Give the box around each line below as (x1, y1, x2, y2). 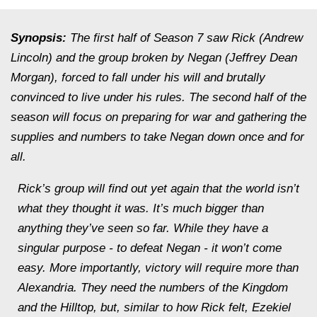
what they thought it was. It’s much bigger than (18, 202, 264, 215)
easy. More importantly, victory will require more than (18, 261, 299, 275)
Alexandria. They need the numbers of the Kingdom (18, 281, 288, 294)
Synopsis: (11, 31, 70, 45)
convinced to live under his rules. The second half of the (11, 91, 306, 104)
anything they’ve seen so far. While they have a (18, 221, 268, 235)
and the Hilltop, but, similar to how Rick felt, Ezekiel (18, 301, 291, 314)
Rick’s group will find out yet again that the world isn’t (18, 182, 299, 195)
